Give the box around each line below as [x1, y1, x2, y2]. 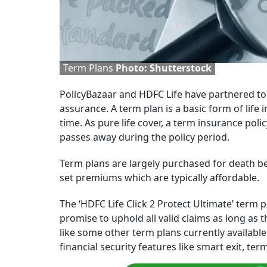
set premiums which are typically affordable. [60, 171, 259, 185]
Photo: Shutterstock [116, 61, 212, 75]
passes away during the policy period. [60, 131, 229, 144]
